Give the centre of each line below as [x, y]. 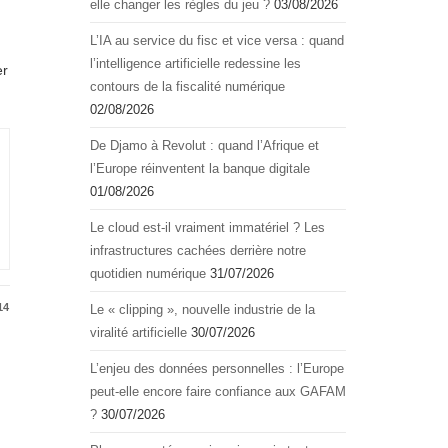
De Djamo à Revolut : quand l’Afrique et [204, 145]
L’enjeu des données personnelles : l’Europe [217, 368]
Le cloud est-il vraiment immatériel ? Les [207, 227]
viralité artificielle [138, 332]
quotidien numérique [148, 273]
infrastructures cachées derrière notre [198, 250]
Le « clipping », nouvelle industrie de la [202, 309]
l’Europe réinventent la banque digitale [200, 168]
